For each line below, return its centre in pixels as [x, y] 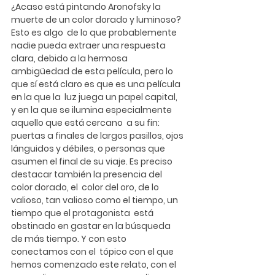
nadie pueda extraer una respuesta [89, 45]
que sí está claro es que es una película [97, 84]
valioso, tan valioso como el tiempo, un [95, 200]
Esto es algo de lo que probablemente [95, 32]
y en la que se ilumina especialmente [92, 110]
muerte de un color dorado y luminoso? [97, 19]
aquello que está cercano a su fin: [86, 122]
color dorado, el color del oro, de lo [86, 187]
